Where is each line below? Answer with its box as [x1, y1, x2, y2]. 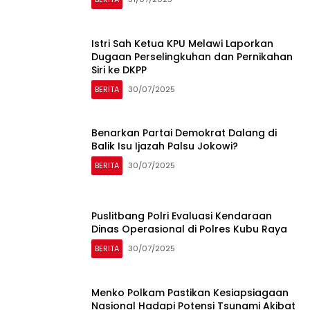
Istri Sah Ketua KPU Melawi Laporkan [91, 36, 273, 51]
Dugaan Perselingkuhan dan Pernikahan [91, 49, 293, 64]
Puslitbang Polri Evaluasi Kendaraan [91, 209, 272, 223]
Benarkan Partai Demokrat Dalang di [91, 126, 277, 140]
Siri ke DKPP [91, 62, 147, 77]
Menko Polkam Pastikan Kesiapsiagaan [91, 285, 289, 300]
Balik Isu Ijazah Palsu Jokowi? [91, 139, 238, 153]
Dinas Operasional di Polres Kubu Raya [91, 222, 287, 236]
